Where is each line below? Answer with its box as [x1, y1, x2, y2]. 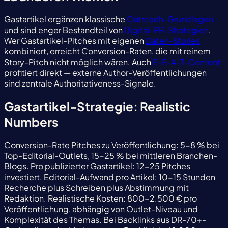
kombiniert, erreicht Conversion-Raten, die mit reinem [4, 45, 211, 56]
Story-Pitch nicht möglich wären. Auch [4, 56, 153, 67]
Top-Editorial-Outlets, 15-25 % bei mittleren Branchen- [4, 150, 217, 161]
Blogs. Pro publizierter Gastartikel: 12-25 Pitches [4, 160, 190, 172]
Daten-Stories [146, 35, 200, 46]
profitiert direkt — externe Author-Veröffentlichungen [4, 67, 207, 78]
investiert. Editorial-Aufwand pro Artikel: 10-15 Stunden [4, 171, 215, 182]
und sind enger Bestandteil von [4, 24, 124, 35]
